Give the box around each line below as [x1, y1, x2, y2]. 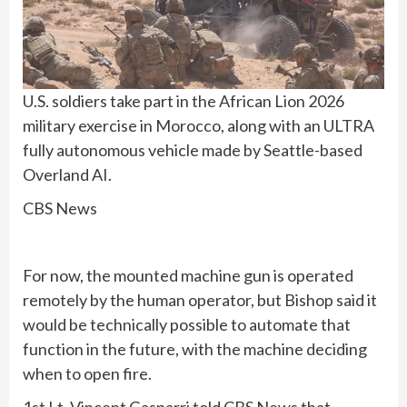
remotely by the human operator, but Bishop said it [23, 290, 377, 311]
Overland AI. [23, 164, 112, 185]
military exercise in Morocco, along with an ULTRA [23, 115, 374, 136]
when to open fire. [23, 363, 154, 384]
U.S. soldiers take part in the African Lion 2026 [23, 91, 344, 112]
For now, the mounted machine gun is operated [23, 265, 353, 286]
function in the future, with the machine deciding [23, 339, 367, 360]
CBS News [23, 198, 97, 219]
